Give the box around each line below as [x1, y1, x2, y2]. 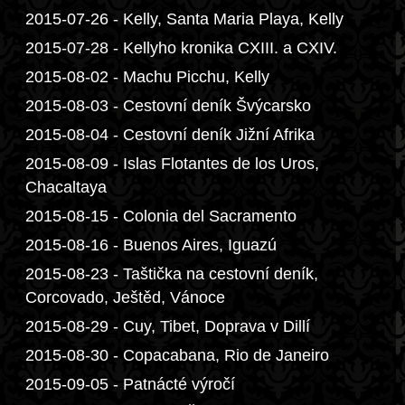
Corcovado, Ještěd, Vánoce [25, 288, 225, 306]
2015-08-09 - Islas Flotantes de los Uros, [25, 155, 319, 173]
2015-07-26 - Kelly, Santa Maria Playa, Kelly [25, 10, 344, 28]
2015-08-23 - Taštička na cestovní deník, [25, 265, 318, 283]
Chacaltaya [25, 178, 107, 196]
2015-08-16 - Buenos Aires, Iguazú [25, 236, 277, 254]
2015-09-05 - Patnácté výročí [25, 375, 235, 393]
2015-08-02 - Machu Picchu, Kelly [25, 68, 269, 86]
